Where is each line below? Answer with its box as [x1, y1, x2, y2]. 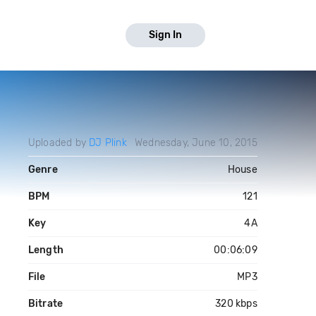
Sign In [149, 29, 182, 41]
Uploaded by [28, 137, 90, 149]
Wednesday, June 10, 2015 [134, 137, 257, 149]
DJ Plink [89, 137, 127, 149]
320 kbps [215, 298, 257, 310]
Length [28, 244, 63, 256]
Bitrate [28, 298, 63, 310]
